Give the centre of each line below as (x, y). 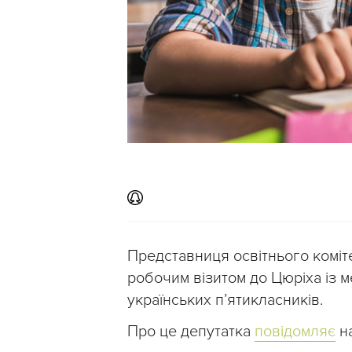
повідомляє (295, 331)
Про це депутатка (191, 331)
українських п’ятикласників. (225, 300)
